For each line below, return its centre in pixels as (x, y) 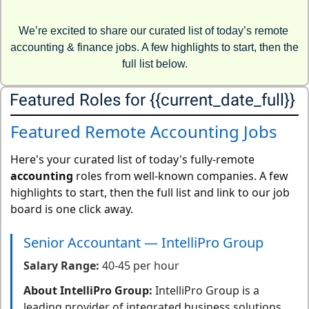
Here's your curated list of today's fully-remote (132, 159)
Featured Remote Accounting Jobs (144, 131)
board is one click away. (72, 209)
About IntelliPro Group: (88, 290)
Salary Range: (63, 266)
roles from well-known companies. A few (181, 176)
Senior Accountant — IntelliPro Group (143, 242)
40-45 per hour (141, 266)
